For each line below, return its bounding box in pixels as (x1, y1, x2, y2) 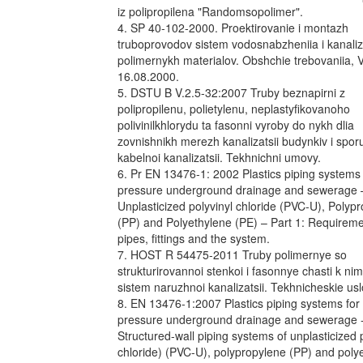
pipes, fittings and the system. (117, 230, 270, 246)
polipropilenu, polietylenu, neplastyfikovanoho (117, 100, 350, 117)
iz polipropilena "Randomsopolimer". (117, 3, 303, 19)
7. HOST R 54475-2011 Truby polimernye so (117, 246, 347, 263)
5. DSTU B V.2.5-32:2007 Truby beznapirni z (117, 84, 345, 100)
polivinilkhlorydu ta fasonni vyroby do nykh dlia (117, 117, 354, 133)
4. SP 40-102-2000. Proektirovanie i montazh (117, 19, 348, 36)
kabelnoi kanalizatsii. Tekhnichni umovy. (117, 149, 321, 165)
